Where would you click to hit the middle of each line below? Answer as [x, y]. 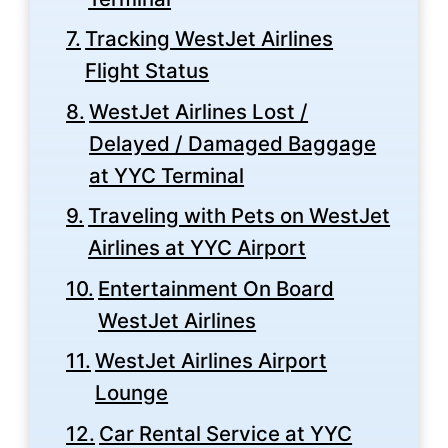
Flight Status [147, 71]
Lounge [132, 393]
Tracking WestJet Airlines [209, 39]
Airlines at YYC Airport [197, 248]
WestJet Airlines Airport [211, 361]
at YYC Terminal [167, 175]
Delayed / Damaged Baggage [233, 143]
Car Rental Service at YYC [226, 433]
